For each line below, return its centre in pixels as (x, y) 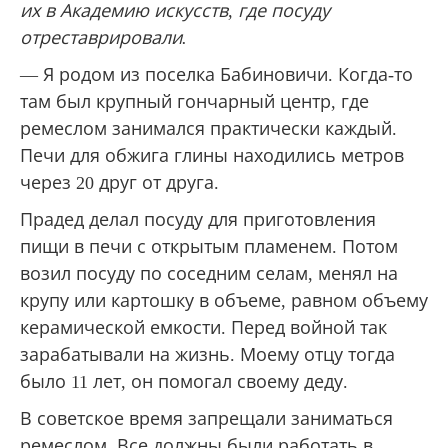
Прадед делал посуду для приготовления (198, 219)
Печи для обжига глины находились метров (212, 155)
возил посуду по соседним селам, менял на (209, 273)
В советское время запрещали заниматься (206, 418)
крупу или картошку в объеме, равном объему (224, 300)
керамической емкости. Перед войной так (203, 327)
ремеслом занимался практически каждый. (208, 128)
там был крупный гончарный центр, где (194, 101)
